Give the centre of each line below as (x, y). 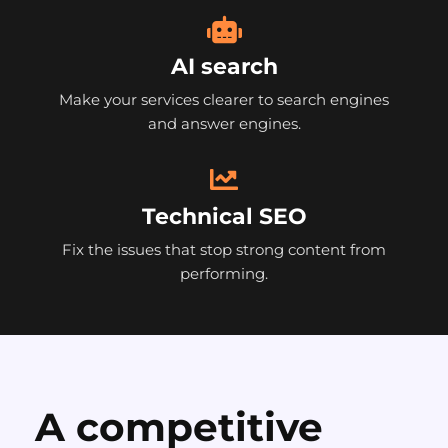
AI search (224, 67)
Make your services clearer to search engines (224, 100)
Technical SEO (224, 217)
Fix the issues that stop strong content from (224, 250)
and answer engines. (224, 124)
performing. (224, 274)
